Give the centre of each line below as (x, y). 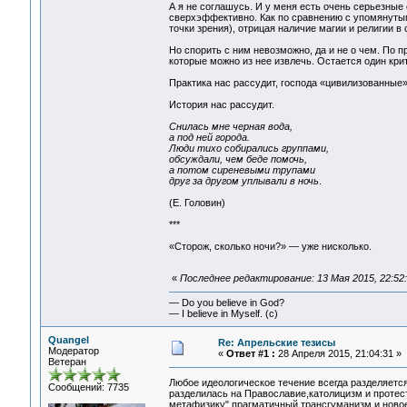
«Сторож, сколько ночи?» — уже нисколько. (270, 247)
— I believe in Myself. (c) (223, 314)
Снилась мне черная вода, (230, 127)
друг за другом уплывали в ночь (243, 181)
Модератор (73, 351)
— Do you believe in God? (226, 303)
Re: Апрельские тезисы (276, 342)
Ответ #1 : (250, 353)
